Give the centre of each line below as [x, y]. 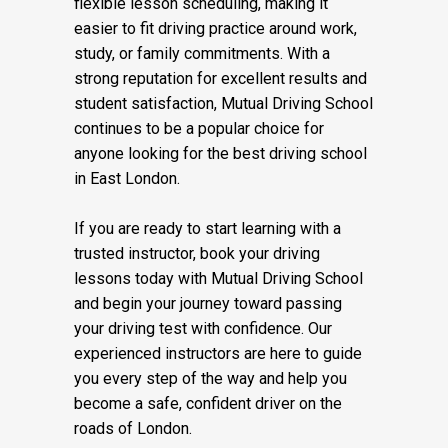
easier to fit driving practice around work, [215, 28]
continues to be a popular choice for [199, 128]
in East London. [127, 178]
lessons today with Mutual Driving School [218, 278]
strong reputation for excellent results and [220, 78]
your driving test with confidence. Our [203, 328]
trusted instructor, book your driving [197, 253]
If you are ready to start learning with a [207, 228]
